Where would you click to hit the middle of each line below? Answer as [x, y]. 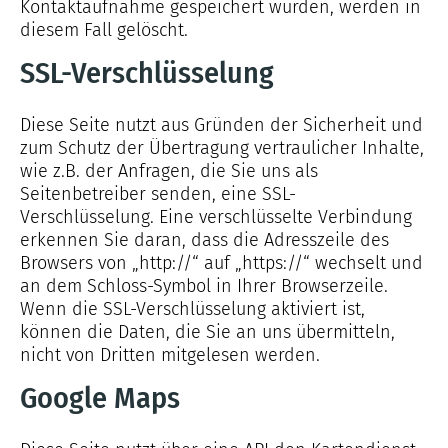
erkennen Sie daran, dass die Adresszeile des [204, 240]
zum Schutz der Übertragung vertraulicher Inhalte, [222, 148]
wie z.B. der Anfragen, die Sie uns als [169, 171]
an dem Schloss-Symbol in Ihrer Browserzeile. [204, 286]
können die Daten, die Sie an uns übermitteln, [207, 332]
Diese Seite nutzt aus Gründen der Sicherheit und [221, 125]
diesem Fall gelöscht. [104, 30]
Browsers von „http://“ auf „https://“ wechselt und [221, 263]
